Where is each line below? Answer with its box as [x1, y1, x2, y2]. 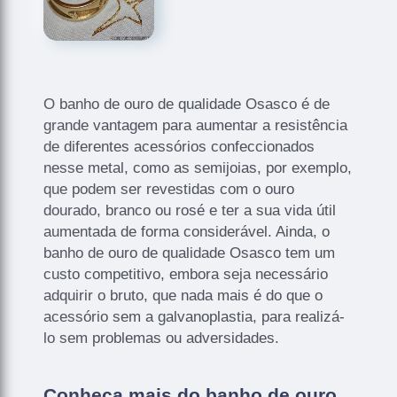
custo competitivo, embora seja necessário [43, 265, 329, 283]
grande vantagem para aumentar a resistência [43, 116, 348, 134]
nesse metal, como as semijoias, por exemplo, [43, 159, 353, 176]
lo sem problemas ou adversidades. [43, 329, 280, 346]
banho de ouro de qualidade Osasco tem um [43, 244, 336, 261]
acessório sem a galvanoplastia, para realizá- [43, 307, 346, 325]
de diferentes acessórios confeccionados [43, 137, 315, 155]
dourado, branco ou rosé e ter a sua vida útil [43, 201, 337, 219]
